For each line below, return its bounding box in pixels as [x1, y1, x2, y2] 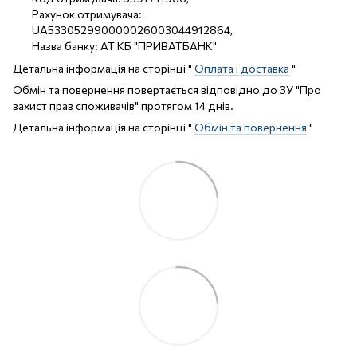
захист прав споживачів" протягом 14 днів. [13, 99, 233, 113]
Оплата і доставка [194, 61, 289, 76]
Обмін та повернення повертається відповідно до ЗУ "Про [13, 83, 321, 97]
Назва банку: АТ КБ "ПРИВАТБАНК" [32, 38, 217, 53]
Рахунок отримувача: [32, 6, 142, 21]
